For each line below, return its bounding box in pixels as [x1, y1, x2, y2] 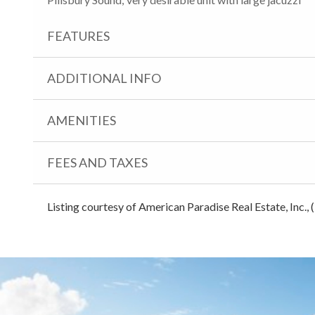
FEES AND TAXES [47, 154, 148, 170]
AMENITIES [47, 112, 116, 128]
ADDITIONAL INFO [47, 70, 161, 86]
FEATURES [47, 27, 110, 44]
